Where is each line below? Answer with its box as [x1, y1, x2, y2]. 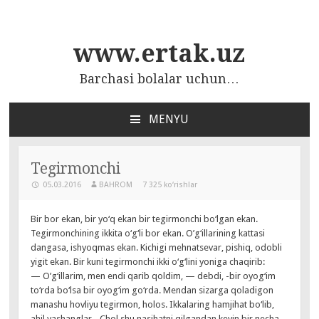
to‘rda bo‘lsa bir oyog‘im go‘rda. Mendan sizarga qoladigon [31, 285, 274, 296]
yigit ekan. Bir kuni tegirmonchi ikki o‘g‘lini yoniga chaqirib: [31, 256, 266, 268]
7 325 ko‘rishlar [140, 179, 198, 189]
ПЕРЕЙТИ [18, 128, 60, 138]
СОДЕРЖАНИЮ [18, 155, 83, 165]
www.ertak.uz [73, 39, 246, 68]
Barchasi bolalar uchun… [79, 71, 239, 86]
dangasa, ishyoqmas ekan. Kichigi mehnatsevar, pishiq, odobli [31, 242, 283, 253]
